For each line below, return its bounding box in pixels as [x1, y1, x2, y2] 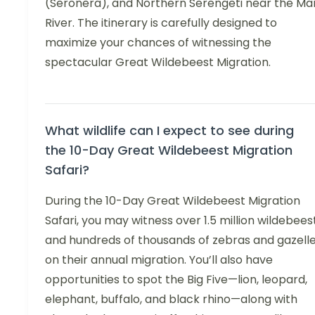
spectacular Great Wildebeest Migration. [45, 53, 271, 70]
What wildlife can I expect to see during [45, 121, 294, 139]
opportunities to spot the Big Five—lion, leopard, [45, 271, 307, 288]
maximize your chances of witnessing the [45, 34, 271, 51]
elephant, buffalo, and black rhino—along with [45, 290, 297, 307]
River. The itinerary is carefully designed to [45, 14, 277, 31]
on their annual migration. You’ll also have [45, 251, 273, 268]
